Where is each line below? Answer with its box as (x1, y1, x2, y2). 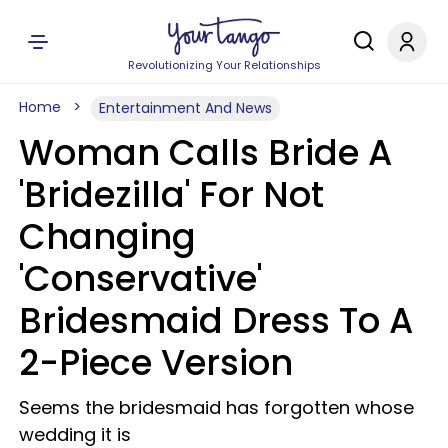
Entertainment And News (99, 98, 272, 118)
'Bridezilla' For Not (19, 170, 324, 219)
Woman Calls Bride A (19, 128, 392, 177)
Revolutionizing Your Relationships (127, 57, 321, 73)
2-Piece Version (19, 338, 293, 387)
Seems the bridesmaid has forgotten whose (19, 395, 414, 420)
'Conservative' (19, 254, 262, 303)
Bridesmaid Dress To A (19, 296, 413, 345)
